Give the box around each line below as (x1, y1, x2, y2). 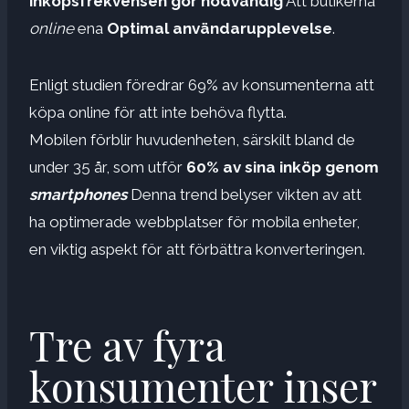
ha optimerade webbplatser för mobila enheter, (29, 212, 360, 231)
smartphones (29, 184, 127, 204)
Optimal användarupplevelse (107, 18, 332, 37)
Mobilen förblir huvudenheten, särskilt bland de (29, 130, 355, 149)
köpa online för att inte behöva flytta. (29, 102, 287, 121)
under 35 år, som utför (29, 157, 186, 176)
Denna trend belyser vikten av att (131, 184, 362, 204)
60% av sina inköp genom (186, 157, 379, 176)
